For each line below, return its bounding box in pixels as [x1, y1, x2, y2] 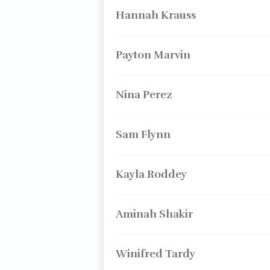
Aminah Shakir [115, 207, 193, 221]
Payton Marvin [115, 48, 190, 61]
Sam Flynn [115, 128, 171, 141]
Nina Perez [115, 88, 172, 101]
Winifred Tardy [115, 247, 195, 260]
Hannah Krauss [115, 8, 196, 22]
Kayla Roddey [115, 168, 187, 181]
